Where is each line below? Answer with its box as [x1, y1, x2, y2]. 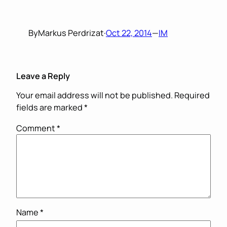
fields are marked [16, 102, 84, 113]
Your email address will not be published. [16, 90, 173, 101]
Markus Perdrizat [38, 27, 104, 39]
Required [174, 90, 210, 101]
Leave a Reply [16, 70, 70, 82]
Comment [16, 122, 57, 134]
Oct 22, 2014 [106, 27, 152, 39]
